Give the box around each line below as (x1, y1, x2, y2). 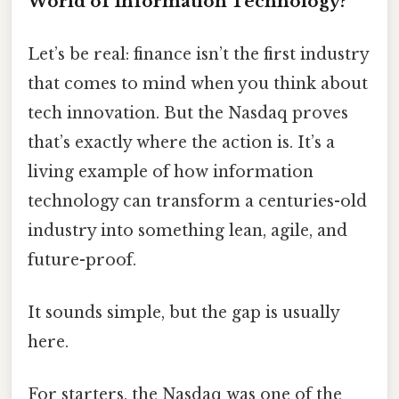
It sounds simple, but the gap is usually (28, 303, 339, 323)
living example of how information (28, 161, 313, 182)
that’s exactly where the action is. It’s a (28, 132, 335, 152)
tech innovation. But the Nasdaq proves (28, 102, 348, 123)
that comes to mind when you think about (28, 73, 368, 94)
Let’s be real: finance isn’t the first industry (28, 44, 369, 64)
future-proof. (28, 249, 136, 270)
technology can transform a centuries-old (28, 191, 367, 211)
